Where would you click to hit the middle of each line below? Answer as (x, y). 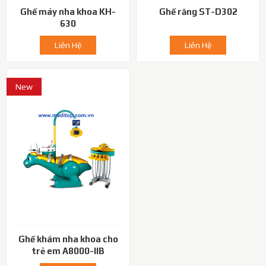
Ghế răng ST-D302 (198, 12)
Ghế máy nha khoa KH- (68, 12)
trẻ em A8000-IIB (68, 251)
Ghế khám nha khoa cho (68, 239)
